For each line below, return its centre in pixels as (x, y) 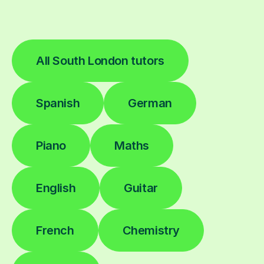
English (56, 188)
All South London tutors (100, 60)
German (150, 103)
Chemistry (151, 230)
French (55, 230)
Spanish (58, 103)
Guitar (141, 188)
